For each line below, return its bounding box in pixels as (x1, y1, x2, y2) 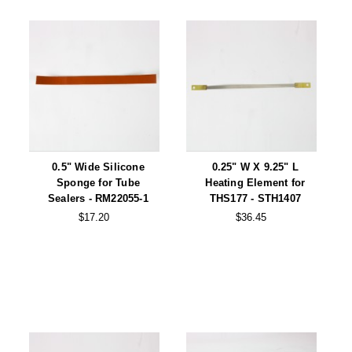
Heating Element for (205, 177, 306, 189)
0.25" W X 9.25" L (211, 161, 299, 174)
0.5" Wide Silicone (52, 161, 145, 174)
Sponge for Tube (56, 177, 140, 189)
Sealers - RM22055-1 (48, 192, 148, 205)
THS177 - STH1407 (209, 192, 301, 205)
